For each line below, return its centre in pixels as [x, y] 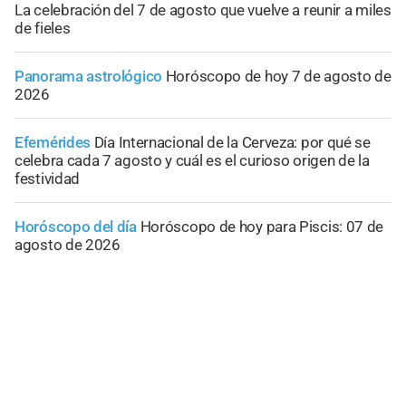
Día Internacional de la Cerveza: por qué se [232, 143]
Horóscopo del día [76, 227]
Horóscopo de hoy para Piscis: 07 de [262, 227]
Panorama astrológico [88, 77]
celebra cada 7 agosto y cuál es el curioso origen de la [192, 161]
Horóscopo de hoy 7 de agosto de [278, 77]
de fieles [43, 29]
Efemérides [53, 143]
